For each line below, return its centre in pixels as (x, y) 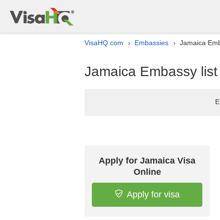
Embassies (151, 43)
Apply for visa (153, 194)
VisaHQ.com (104, 43)
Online (147, 172)
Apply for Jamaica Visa (147, 161)
